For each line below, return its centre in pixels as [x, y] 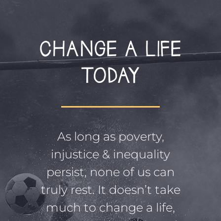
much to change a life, [110, 207]
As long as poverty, [110, 136]
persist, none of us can [110, 172]
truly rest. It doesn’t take [110, 189]
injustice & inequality [110, 154]
